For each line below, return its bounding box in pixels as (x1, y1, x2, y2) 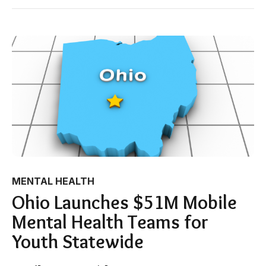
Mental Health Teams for (12, 210, 208, 233)
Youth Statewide (12, 229, 144, 253)
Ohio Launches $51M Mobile (12, 190, 237, 214)
